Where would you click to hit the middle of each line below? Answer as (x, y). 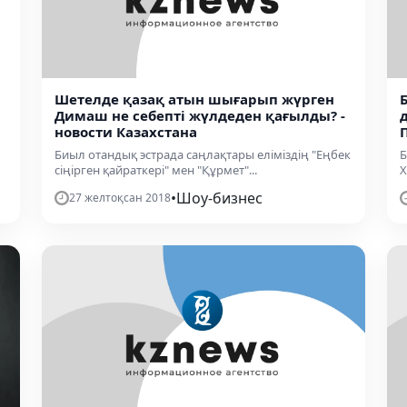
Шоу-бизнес (219, 198)
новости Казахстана (126, 131)
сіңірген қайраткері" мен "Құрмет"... (156, 169)
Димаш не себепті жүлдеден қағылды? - (200, 115)
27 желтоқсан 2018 (120, 197)
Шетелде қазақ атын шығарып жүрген (194, 99)
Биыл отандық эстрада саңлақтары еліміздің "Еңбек (203, 154)
